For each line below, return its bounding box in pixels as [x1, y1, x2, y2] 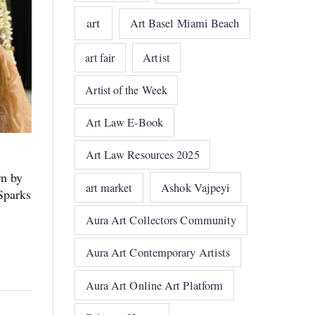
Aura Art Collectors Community [85, 212, 237, 229]
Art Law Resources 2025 [85, 147, 200, 163]
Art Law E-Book [85, 114, 163, 130]
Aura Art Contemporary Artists [85, 245, 231, 261]
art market [85, 179, 133, 195]
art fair [85, 49, 115, 65]
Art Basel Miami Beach [129, 15, 240, 32]
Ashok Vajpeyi [161, 179, 231, 195]
